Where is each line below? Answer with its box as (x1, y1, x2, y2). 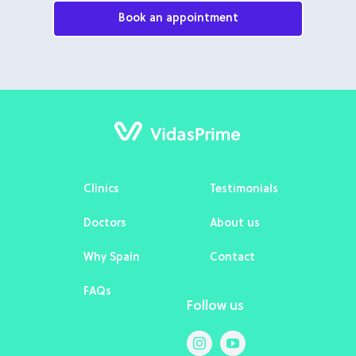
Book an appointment (118, 12, 238, 25)
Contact (209, 251, 255, 264)
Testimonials (209, 183, 278, 195)
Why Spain (83, 251, 141, 264)
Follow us (186, 299, 244, 314)
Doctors (83, 217, 127, 230)
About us (209, 217, 260, 230)
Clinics (83, 183, 120, 195)
